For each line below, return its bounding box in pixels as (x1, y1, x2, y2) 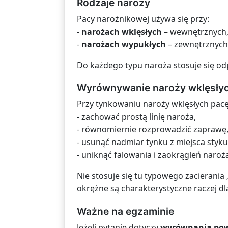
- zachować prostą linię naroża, (77, 111, 196, 123)
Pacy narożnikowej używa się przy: (77, 13, 209, 25)
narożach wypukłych (81, 39, 166, 50)
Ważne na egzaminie (77, 205, 174, 217)
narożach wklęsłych (81, 26, 162, 38)
